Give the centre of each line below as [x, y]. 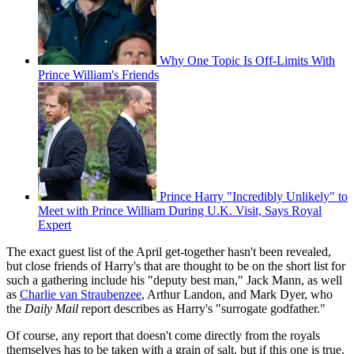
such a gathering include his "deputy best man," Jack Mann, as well [174, 281]
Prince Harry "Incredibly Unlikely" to [254, 197]
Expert [55, 225]
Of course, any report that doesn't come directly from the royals [163, 336]
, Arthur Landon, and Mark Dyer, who [237, 295]
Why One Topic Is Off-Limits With [247, 61]
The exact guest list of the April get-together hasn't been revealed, [169, 252]
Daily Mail [51, 309]
